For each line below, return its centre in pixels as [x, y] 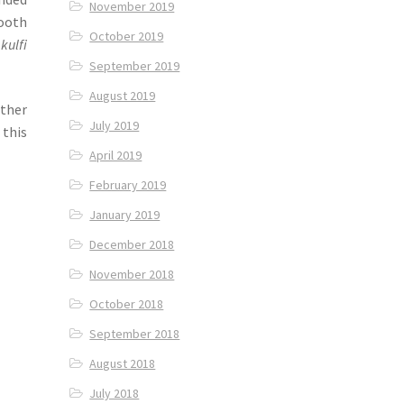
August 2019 [123, 96]
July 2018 [115, 394]
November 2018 [132, 275]
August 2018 [123, 364]
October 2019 [127, 37]
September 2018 [135, 334]
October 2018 [127, 304]
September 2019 [135, 66]
